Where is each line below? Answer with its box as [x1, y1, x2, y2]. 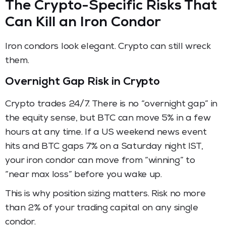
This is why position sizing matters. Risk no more [5, 189, 206, 199]
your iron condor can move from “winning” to [5, 156, 195, 165]
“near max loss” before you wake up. [5, 170, 162, 180]
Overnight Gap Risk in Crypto [5, 77, 160, 88]
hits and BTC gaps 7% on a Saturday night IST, [5, 142, 203, 151]
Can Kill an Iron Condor [5, 16, 161, 30]
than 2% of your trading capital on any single [5, 203, 198, 213]
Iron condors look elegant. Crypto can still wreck [5, 42, 211, 51]
